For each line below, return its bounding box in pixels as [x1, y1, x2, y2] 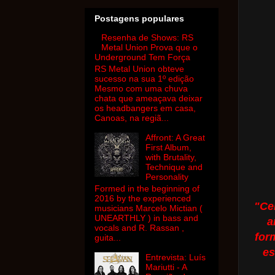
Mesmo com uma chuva [95, 83, 188, 93]
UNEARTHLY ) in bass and [95, 212, 198, 223]
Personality [145, 171, 188, 182]
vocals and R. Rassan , [95, 222, 184, 233]
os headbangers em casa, [95, 103, 196, 113]
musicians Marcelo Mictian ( [95, 203, 203, 213]
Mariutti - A [145, 261, 187, 272]
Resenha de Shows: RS [101, 33, 193, 43]
